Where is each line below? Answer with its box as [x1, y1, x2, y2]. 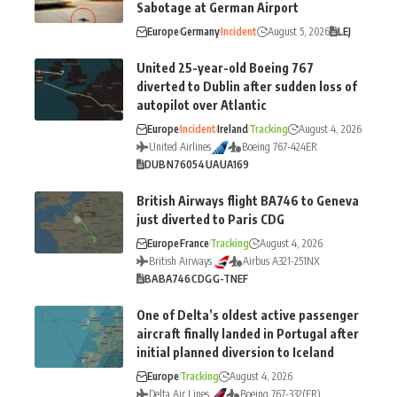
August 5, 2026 [268, 25, 330, 39]
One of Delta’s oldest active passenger [136, 307, 359, 323]
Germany [180, 25, 220, 39]
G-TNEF [213, 272, 248, 286]
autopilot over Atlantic [136, 97, 267, 113]
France [180, 237, 209, 251]
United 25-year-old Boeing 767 [136, 60, 314, 76]
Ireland [217, 122, 248, 136]
